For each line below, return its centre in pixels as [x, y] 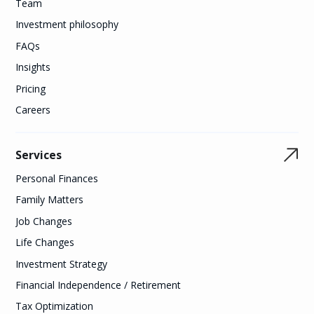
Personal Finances [57, 179]
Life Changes [45, 243]
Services [39, 155]
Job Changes [44, 221]
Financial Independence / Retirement [98, 285]
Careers [33, 109]
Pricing [31, 88]
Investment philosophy [67, 25]
